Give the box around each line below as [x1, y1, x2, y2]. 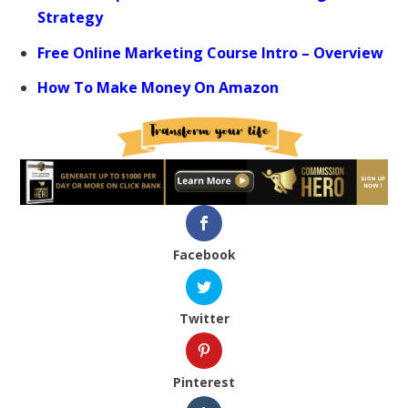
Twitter [178, 309, 229, 327]
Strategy [36, 7, 103, 28]
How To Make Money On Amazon [36, 76, 279, 97]
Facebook [172, 245, 236, 263]
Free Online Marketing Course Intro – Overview [36, 42, 383, 63]
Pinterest [173, 373, 235, 392]
